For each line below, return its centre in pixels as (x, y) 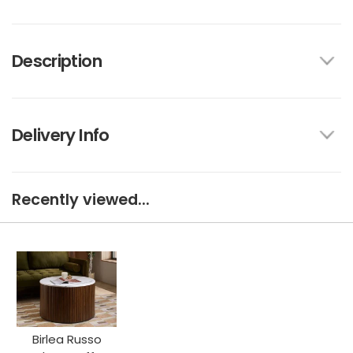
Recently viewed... (81, 200)
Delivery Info (61, 136)
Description (57, 61)
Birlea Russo (67, 339)
